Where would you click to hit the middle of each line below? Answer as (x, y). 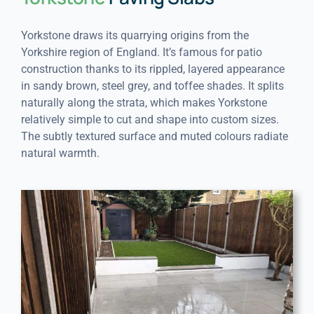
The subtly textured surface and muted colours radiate (154, 137)
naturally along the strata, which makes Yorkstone (144, 103)
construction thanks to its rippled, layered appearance (152, 69)
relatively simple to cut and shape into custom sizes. (150, 120)
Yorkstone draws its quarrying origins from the (135, 36)
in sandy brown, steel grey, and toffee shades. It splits (152, 86)
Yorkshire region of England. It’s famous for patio (141, 53)
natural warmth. (60, 153)
